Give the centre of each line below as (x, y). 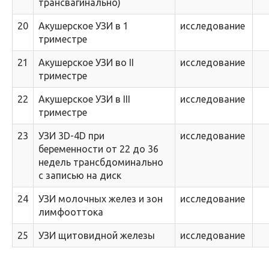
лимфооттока (71, 212)
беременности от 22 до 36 (98, 149)
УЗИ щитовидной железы (97, 235)
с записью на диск (80, 175)
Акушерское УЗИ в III (84, 99)
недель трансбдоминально (101, 162)
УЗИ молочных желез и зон (101, 199)
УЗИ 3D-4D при (71, 136)
